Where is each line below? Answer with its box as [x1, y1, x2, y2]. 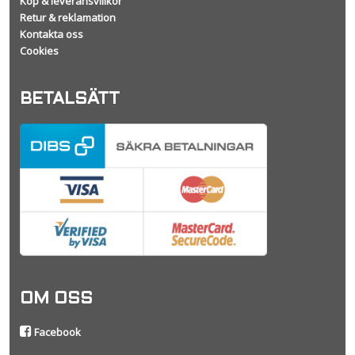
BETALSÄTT [19, 90, 120, 108]
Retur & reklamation [19, 10, 116, 25]
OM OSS [19, 291, 93, 308]
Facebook [31, 324, 81, 339]
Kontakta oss [19, 26, 83, 41]
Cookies [19, 43, 59, 58]
